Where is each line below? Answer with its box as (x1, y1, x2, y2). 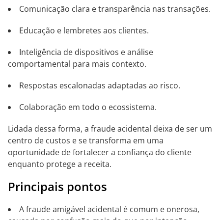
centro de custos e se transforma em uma (8, 135, 164, 146)
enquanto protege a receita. (8, 159, 111, 169)
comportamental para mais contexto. (8, 58, 146, 69)
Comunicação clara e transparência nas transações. (19, 3, 211, 14)
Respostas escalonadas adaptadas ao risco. (19, 80, 180, 91)
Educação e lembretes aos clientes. (19, 25, 149, 36)
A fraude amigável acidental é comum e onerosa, (19, 204, 199, 215)
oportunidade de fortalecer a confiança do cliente (8, 147, 192, 158)
